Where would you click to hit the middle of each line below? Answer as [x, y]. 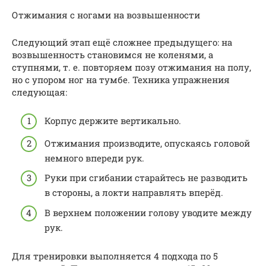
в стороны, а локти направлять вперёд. [134, 192]
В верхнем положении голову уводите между [148, 212]
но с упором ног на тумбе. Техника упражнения [121, 79]
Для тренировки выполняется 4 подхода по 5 [115, 256]
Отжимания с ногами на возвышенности [106, 15]
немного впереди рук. [94, 158]
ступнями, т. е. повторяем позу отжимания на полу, [132, 67]
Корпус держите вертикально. [113, 121]
